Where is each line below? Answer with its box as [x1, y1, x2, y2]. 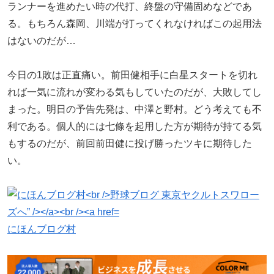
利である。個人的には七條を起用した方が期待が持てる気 [7, 121, 262, 132]
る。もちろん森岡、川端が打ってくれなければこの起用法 [7, 18, 262, 29]
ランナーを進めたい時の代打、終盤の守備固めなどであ [7, 1, 252, 12]
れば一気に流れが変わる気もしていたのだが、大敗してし [7, 87, 262, 98]
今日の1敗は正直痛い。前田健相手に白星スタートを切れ [7, 70, 257, 81]
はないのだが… [7, 35, 76, 46]
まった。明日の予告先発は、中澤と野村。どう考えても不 [7, 104, 262, 115]
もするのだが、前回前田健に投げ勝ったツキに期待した [7, 138, 252, 149]
